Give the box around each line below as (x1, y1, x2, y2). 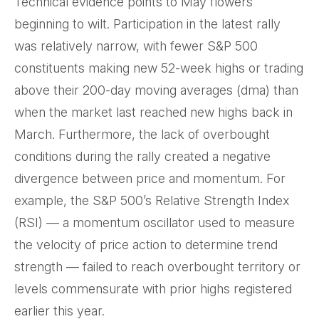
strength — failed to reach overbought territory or (14, 259, 300, 274)
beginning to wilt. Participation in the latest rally (14, 16, 281, 31)
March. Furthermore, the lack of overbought (14, 127, 270, 142)
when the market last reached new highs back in (14, 105, 293, 120)
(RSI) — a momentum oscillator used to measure (14, 215, 295, 230)
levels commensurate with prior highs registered (14, 281, 292, 296)
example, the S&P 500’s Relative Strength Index (14, 193, 289, 208)
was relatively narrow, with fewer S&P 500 (14, 38, 258, 53)
